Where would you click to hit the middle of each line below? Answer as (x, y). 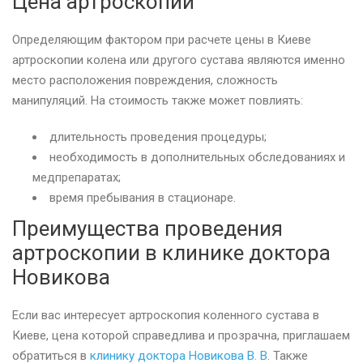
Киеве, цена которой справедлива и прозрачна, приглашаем (181, 335)
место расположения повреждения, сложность (145, 80)
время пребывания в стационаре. (143, 197)
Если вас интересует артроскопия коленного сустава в (166, 315)
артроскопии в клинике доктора (171, 252)
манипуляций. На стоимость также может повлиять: (158, 100)
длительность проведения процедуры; (158, 137)
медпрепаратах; (77, 177)
